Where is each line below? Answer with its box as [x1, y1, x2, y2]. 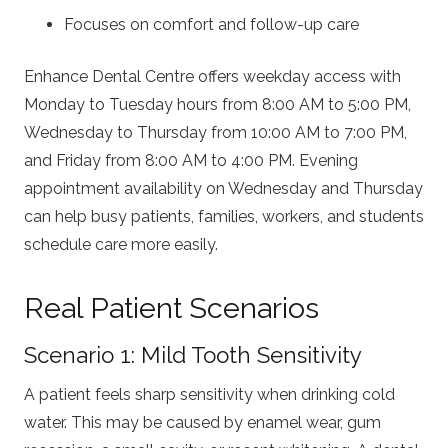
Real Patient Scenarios [24, 290, 319, 325]
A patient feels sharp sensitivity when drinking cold [24, 385, 395, 405]
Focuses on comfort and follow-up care [64, 14, 359, 34]
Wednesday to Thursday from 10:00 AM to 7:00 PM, [24, 122, 407, 142]
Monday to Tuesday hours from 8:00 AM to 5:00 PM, [24, 94, 411, 114]
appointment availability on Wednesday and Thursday [24, 178, 423, 198]
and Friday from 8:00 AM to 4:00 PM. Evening [24, 150, 358, 170]
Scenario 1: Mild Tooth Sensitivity [24, 341, 362, 368]
